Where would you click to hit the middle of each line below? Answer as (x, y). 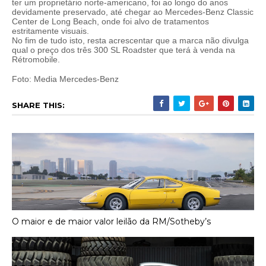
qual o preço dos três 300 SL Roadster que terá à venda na (123, 50)
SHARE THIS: (38, 105)
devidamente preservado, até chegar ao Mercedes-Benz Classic (133, 12)
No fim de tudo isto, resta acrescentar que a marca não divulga (130, 40)
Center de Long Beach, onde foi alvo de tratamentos (110, 21)
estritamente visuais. (50, 31)
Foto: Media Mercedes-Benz (65, 79)
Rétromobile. (36, 59)
